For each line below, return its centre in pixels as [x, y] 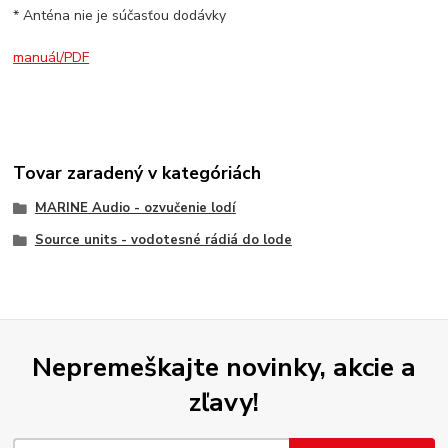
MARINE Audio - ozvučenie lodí [135, 208]
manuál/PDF [51, 57]
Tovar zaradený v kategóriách [137, 173]
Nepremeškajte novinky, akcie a [224, 367]
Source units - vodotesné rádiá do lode [163, 239]
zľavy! [224, 402]
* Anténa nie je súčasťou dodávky [120, 15]
